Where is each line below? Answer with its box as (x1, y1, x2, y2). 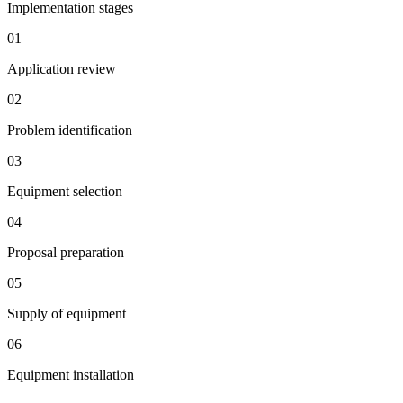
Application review (7, 60, 116, 76)
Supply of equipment (7, 305, 126, 321)
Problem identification (7, 121, 132, 138)
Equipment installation (7, 366, 134, 382)
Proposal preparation (7, 244, 124, 260)
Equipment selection (7, 183, 122, 199)
